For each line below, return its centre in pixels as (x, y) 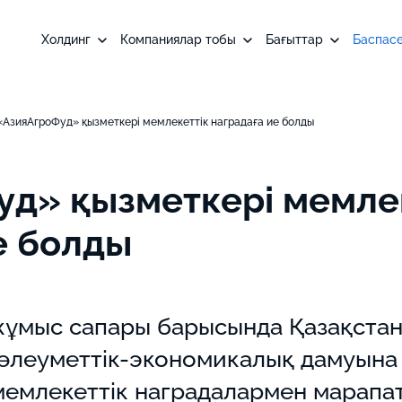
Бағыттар (294, 39)
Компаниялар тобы (178, 39)
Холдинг (66, 39)
